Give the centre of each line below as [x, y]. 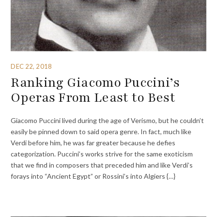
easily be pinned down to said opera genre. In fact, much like [101, 131]
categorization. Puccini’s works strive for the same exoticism [102, 154]
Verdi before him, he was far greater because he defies [93, 142]
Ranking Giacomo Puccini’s [95, 82]
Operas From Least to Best [93, 97]
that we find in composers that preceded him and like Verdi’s [102, 165]
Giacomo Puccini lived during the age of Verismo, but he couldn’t [108, 120]
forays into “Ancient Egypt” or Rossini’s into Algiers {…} [93, 176]
